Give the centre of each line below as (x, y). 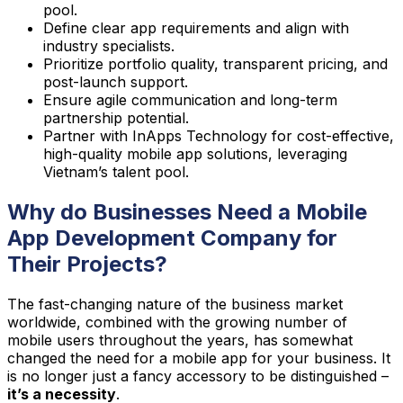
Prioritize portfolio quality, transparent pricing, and (215, 63)
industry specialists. (109, 45)
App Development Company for (172, 237)
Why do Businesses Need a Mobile (187, 211)
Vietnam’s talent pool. (116, 171)
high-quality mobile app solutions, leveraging (195, 153)
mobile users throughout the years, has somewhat (180, 340)
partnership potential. (116, 117)
